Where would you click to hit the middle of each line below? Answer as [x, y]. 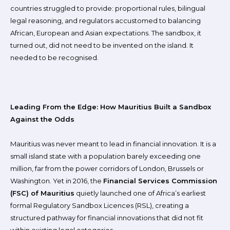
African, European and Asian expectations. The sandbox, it [106, 33]
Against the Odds [42, 119]
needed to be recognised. [54, 57]
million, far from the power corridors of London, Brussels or [107, 168]
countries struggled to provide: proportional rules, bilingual [108, 8]
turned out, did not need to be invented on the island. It [102, 45]
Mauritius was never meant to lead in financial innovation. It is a [113, 144]
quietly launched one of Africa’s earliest [140, 193]
